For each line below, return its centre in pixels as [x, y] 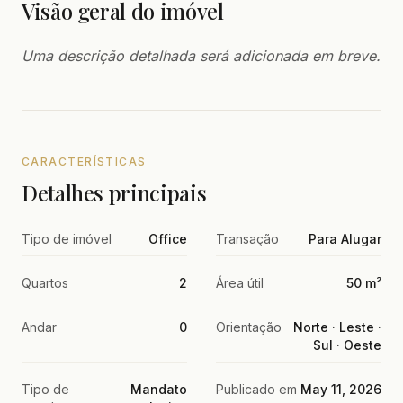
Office [168, 239]
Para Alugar [345, 239]
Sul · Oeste [347, 345]
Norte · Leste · [337, 327]
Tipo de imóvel [67, 239]
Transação [247, 239]
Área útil [240, 283]
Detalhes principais [114, 193]
